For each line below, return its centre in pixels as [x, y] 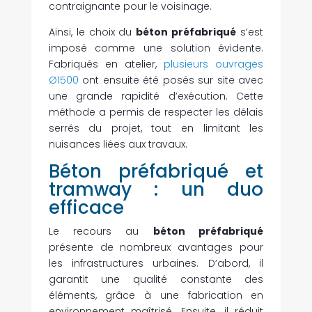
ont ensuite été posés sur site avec [171, 80]
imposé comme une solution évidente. [156, 48]
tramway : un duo [156, 190]
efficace [86, 208]
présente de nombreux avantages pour [156, 248]
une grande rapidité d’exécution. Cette [156, 96]
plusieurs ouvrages [214, 64]
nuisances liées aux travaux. [118, 145]
